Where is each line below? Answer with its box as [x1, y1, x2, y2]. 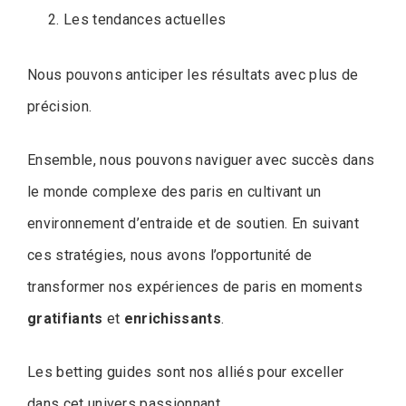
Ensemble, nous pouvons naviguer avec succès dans [27, 151, 375, 169]
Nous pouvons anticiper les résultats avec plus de [27, 66, 359, 84]
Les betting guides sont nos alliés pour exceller [27, 363, 344, 382]
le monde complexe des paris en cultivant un [27, 183, 322, 201]
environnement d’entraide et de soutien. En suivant [27, 215, 360, 233]
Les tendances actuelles [63, 11, 227, 29]
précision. [27, 98, 92, 116]
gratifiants [27, 310, 103, 328]
